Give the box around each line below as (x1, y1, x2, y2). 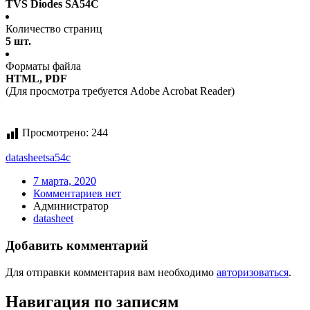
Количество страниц (6, 23, 102, 35)
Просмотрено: (22, 127, 89, 139)
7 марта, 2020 (33, 175, 96, 188)
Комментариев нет (33, 188, 121, 200)
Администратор (33, 200, 109, 212)
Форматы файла (6, 60, 81, 73)
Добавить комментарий (6, 238, 148, 253)
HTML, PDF (6, 73, 67, 85)
